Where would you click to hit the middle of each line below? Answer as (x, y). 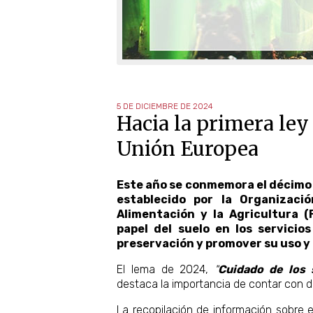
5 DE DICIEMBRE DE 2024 (165, 106)
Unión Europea (188, 148)
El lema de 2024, (166, 269)
